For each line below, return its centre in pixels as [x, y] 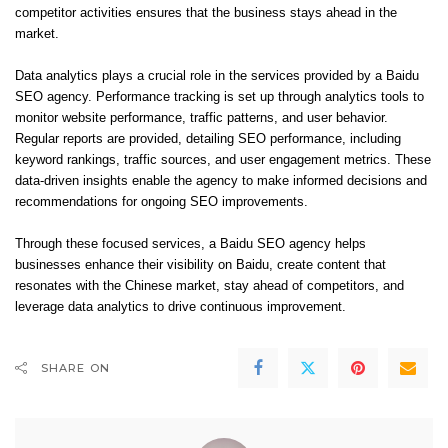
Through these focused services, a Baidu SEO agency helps [190, 244]
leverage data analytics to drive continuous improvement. [180, 307]
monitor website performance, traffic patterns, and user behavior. [201, 118]
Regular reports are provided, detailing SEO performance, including [208, 139]
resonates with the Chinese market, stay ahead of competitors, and [209, 286]
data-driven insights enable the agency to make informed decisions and [221, 181]
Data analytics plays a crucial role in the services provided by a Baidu [217, 76]
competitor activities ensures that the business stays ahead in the [206, 13]
